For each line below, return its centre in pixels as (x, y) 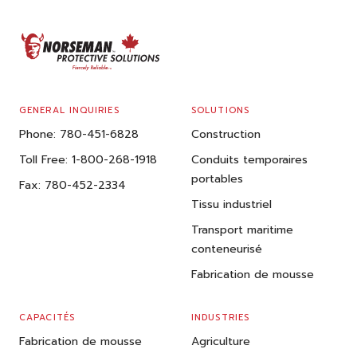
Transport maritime (242, 230)
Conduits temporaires (249, 160)
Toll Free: (43, 160)
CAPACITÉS (47, 318)
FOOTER (69, 48)
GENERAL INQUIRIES (69, 111)
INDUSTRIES (220, 318)
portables (217, 179)
